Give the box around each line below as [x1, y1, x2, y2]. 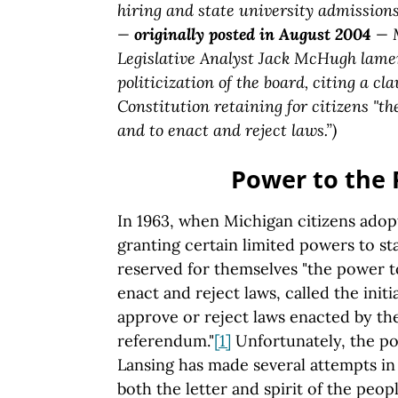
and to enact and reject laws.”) [117, 120, 337, 140]
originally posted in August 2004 [134, 24, 371, 44]
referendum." [117, 330, 214, 351]
